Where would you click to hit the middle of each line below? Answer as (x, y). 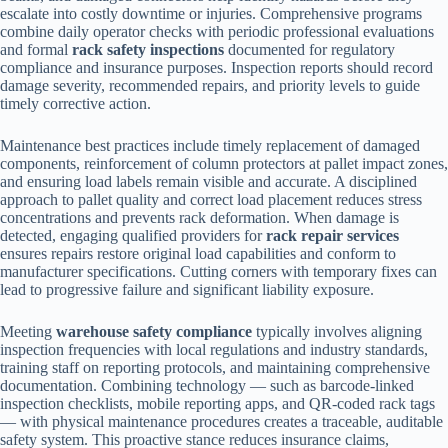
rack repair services (332, 235)
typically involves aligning (337, 331)
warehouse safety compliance (154, 331)
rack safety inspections (148, 49)
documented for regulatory (309, 49)
